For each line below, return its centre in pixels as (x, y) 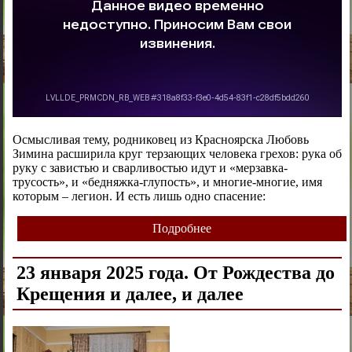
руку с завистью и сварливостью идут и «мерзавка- (150, 167)
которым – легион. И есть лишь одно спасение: (139, 196)
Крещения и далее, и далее (130, 293)
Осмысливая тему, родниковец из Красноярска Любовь (160, 139)
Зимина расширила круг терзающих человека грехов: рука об (177, 153)
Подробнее (181, 228)
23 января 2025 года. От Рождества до (175, 272)
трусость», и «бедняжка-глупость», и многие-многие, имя (167, 181)
